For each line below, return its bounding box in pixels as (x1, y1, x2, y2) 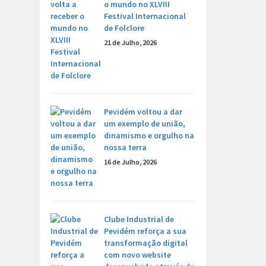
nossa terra (104, 142, 147, 153)
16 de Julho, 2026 (104, 157, 157, 166)
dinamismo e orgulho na (104, 130, 194, 141)
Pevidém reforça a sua (104, 226, 186, 236)
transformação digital (104, 237, 188, 248)
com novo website (104, 249, 171, 260)
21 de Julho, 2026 (104, 38, 157, 47)
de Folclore (104, 23, 144, 33)
